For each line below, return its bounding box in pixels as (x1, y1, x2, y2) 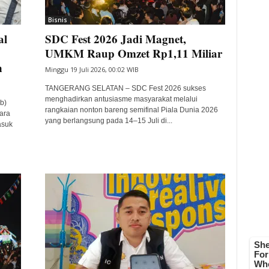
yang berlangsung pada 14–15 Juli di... (44, 116, 172, 125)
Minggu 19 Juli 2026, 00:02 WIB (44, 65, 139, 74)
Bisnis (47, 16, 67, 24)
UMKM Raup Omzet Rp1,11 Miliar (44, 45, 222, 61)
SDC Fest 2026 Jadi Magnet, (44, 31, 186, 47)
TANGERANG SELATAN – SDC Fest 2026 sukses (44, 84, 206, 92)
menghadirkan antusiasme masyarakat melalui (44, 95, 198, 103)
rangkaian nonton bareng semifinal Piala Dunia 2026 (44, 106, 218, 114)
